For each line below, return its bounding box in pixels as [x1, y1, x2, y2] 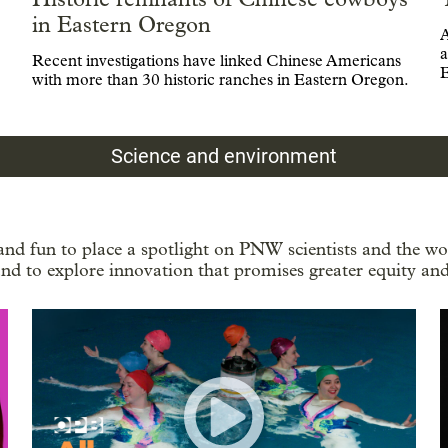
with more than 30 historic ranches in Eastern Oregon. [31, 69, 409, 89]
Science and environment [111, 143, 337, 168]
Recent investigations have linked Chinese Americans [31, 50, 401, 70]
